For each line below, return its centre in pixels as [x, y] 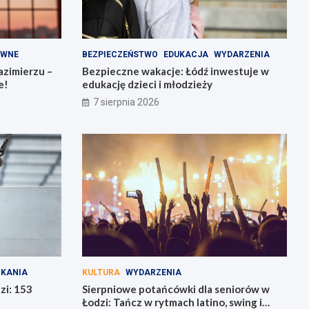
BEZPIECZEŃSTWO [120, 54]
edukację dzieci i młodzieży [147, 84]
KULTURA [101, 273]
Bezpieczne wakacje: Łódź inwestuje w [175, 71]
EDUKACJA [186, 54]
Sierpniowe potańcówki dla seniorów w [176, 289]
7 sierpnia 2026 [126, 102]
